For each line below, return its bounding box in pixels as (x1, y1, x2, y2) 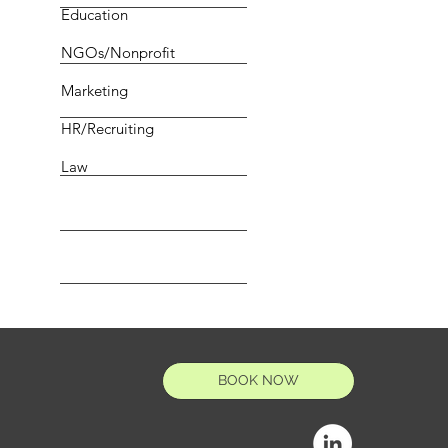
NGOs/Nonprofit (61, 43, 176, 63)
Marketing (61, 81, 129, 101)
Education (61, 5, 129, 25)
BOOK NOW (218, 372, 300, 389)
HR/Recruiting (61, 119, 155, 139)
